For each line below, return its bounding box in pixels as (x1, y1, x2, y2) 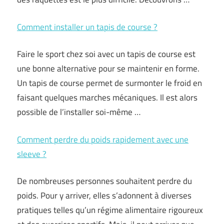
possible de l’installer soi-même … (17, 105, 140, 118)
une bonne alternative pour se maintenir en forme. (17, 62, 199, 75)
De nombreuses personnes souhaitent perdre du (17, 174, 192, 187)
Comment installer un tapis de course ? (17, 20, 157, 33)
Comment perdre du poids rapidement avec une (17, 132, 188, 146)
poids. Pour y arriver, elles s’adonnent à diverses (17, 189, 191, 202)
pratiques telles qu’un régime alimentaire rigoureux (17, 203, 203, 216)
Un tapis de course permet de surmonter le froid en (17, 76, 202, 89)
